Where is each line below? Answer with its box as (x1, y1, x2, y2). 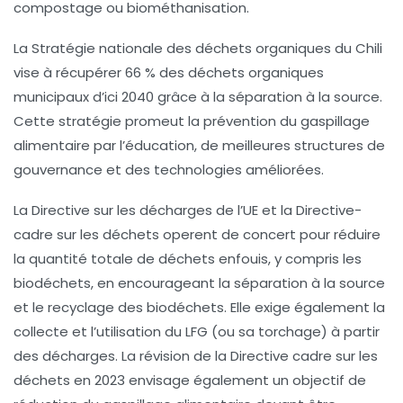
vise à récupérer (13, 62, 125, 82)
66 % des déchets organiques (125, 62, 324, 82)
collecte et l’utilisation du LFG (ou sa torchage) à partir (13, 321, 380, 341)
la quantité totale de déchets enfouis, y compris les (13, 248, 362, 268)
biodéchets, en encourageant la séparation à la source (13, 273, 385, 292)
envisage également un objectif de (125, 370, 366, 390)
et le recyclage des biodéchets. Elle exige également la (13, 297, 385, 317)
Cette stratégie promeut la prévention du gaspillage (13, 111, 370, 130)
